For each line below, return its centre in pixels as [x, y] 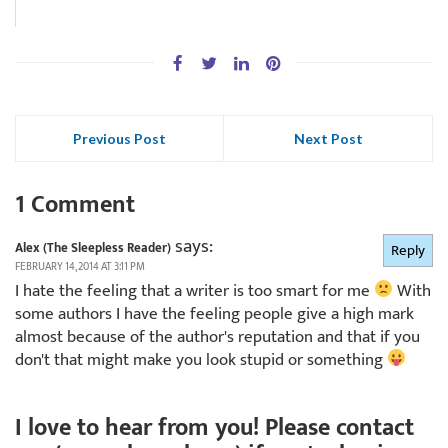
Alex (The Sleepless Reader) [93, 247]
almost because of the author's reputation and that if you [217, 336]
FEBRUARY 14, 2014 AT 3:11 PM [80, 266]
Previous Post [119, 138]
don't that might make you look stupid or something [201, 359]
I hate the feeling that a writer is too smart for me [194, 290]
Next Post [328, 138]
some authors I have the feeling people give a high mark [214, 313]
